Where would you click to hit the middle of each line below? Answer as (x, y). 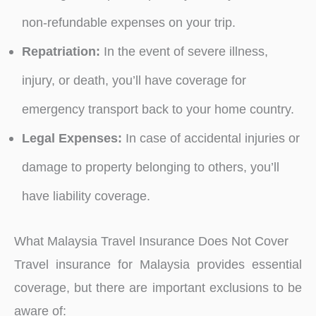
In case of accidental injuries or (211, 138)
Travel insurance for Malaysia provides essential (158, 265)
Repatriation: (61, 51)
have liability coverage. (86, 195)
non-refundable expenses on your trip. (128, 22)
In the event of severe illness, (184, 51)
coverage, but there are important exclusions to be (158, 288)
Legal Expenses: (72, 138)
